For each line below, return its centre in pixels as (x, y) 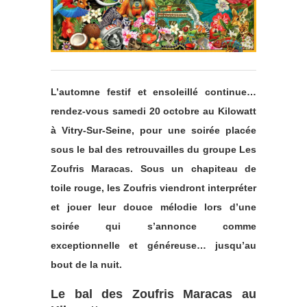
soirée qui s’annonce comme (153, 226)
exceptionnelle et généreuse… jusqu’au (153, 245)
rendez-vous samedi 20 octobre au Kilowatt (153, 111)
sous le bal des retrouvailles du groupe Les (153, 149)
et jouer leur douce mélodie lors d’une (153, 207)
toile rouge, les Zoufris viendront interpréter (153, 187)
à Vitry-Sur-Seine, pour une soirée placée (153, 130)
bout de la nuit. (86, 264)
